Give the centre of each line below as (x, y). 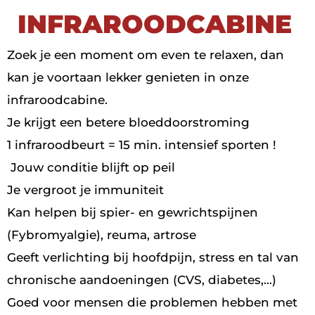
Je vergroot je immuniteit (85, 190)
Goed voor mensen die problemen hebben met (152, 302)
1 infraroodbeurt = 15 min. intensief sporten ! (142, 145)
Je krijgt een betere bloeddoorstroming (128, 122)
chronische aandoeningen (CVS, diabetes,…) (142, 280)
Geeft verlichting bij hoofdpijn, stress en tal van (153, 257)
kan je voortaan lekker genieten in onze (128, 77)
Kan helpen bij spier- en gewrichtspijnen (133, 212)
